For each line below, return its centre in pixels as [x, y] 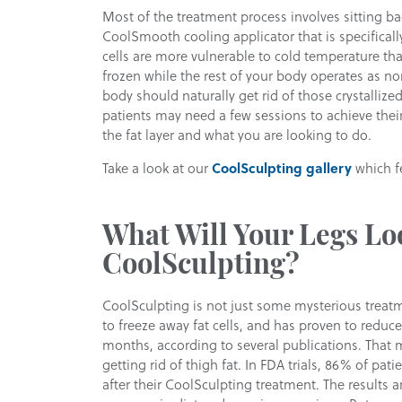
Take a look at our [156, 168]
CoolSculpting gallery [280, 168]
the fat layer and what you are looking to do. [237, 135]
